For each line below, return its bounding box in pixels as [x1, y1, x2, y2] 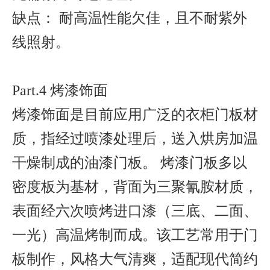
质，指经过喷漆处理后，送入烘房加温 [12, 131, 258, 146]
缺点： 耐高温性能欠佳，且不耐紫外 [12, 10, 247, 26]
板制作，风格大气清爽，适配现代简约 [12, 251, 258, 267]
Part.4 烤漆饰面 [12, 83, 111, 98]
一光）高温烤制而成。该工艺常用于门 [12, 227, 258, 243]
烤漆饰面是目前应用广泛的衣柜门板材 [12, 107, 258, 122]
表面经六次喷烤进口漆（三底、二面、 [12, 203, 258, 219]
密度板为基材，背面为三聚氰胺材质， [12, 179, 258, 195]
